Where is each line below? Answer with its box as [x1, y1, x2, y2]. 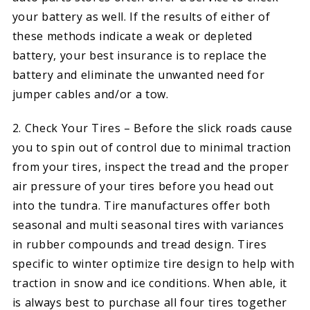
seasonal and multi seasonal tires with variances [12, 217, 284, 232]
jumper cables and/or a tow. [12, 86, 169, 102]
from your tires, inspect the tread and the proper [12, 158, 289, 174]
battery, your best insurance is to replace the [12, 48, 267, 64]
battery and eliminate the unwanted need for [12, 67, 265, 83]
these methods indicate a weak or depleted [12, 28, 253, 44]
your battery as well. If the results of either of [12, 9, 271, 25]
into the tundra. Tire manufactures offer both [12, 197, 271, 213]
